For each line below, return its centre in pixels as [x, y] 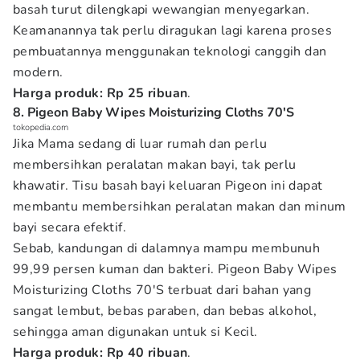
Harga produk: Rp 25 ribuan [100, 93]
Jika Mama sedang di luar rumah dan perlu [140, 144]
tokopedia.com [41, 127]
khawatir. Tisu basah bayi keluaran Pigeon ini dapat [168, 186]
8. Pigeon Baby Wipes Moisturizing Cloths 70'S [153, 112]
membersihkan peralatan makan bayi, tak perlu [155, 165]
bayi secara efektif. [70, 227]
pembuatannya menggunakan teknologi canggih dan [170, 51]
